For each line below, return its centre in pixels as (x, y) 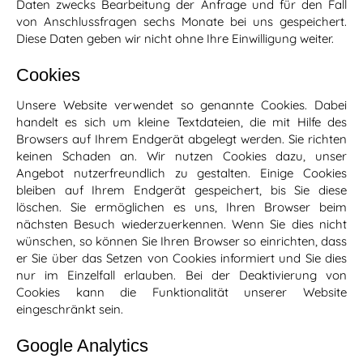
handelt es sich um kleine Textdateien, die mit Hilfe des (181, 122)
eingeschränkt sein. (70, 310)
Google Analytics (82, 346)
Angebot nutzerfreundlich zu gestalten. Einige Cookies (181, 173)
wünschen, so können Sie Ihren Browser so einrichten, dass (181, 241)
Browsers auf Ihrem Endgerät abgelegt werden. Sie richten (181, 139)
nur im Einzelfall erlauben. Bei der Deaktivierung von (181, 275)
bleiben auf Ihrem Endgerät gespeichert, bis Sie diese (181, 190)
